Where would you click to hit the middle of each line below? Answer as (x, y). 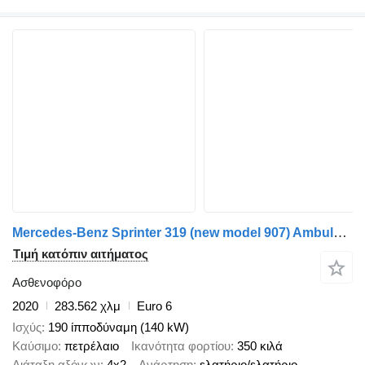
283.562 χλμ (88, 306)
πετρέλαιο (92, 346)
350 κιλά (260, 346)
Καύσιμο (35, 346)
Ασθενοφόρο (47, 282)
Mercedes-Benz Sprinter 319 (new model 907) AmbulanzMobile (340, 232)
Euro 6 (154, 306)
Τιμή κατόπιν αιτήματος (81, 253)
